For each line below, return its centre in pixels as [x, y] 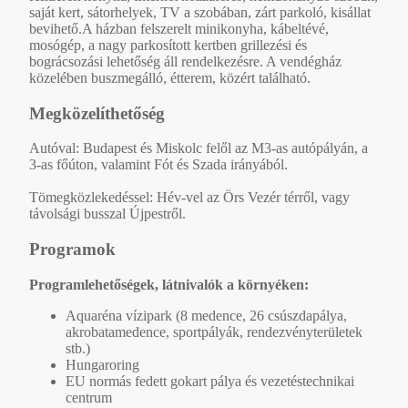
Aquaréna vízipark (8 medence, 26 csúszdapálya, [206, 315]
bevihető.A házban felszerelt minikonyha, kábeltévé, [179, 28]
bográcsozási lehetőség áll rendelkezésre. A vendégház [185, 61]
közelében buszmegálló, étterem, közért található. [170, 77]
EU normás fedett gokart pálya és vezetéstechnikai [210, 381]
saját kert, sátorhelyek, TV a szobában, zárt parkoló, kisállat [200, 12]
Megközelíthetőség [97, 113]
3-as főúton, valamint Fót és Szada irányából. [158, 165]
